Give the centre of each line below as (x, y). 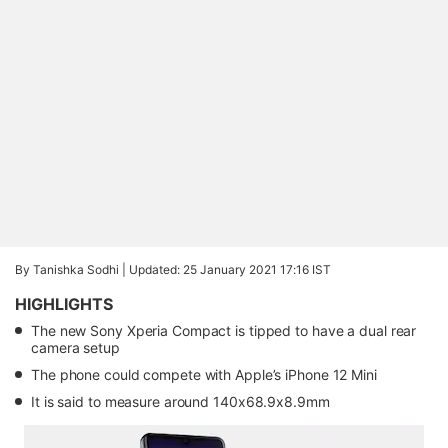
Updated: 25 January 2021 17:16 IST (230, 269)
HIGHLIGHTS (64, 304)
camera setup (75, 347)
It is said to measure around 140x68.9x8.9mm (180, 401)
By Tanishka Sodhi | (72, 269)
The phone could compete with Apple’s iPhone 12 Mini (204, 374)
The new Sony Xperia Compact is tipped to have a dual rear (224, 330)
